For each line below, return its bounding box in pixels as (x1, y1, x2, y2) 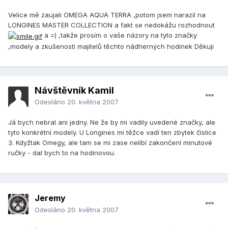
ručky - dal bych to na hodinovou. (8, 149, 116, 157)
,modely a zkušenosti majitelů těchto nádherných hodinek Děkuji (8, 42, 214, 50)
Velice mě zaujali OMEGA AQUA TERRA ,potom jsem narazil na (8, 11, 206, 19)
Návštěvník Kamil (35, 85, 114, 96)
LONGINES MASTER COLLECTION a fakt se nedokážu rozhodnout (8, 21, 215, 30)
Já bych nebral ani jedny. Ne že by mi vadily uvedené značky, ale (8, 118, 215, 127)
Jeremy (35, 193, 66, 204)
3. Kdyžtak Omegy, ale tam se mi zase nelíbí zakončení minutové (8, 138, 212, 147)
